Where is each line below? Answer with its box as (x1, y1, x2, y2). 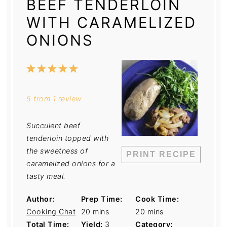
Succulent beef (26, 121, 81, 130)
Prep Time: (81, 194, 123, 203)
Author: (26, 194, 55, 203)
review (56, 94, 82, 103)
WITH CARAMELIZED (26, 13, 197, 31)
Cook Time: (135, 194, 179, 203)
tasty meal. (26, 171, 66, 180)
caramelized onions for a (26, 159, 116, 168)
